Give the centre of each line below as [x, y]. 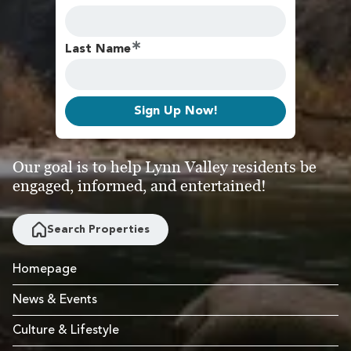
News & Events [55, 300]
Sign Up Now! [175, 112]
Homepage [45, 270]
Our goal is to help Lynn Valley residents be [165, 167]
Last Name [98, 50]
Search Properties [98, 229]
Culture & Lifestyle [66, 331]
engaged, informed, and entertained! [139, 186]
